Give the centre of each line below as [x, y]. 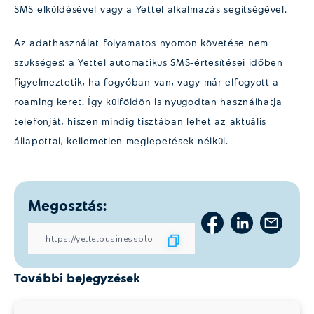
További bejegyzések [77, 278]
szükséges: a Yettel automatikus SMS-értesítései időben [149, 62]
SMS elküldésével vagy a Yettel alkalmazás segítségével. [151, 8]
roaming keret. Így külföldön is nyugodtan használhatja [148, 102]
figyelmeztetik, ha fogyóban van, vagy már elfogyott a [147, 82]
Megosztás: [67, 205]
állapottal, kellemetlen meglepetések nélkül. [121, 141]
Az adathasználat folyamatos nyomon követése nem [141, 43]
